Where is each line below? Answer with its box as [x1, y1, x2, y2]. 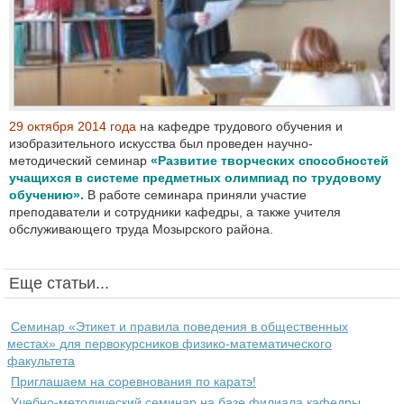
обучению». [9, 187, 87, 202]
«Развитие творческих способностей [151, 152, 389, 168]
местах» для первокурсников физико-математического [7, 335, 332, 351]
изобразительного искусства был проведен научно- [9, 135, 313, 151]
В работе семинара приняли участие [87, 187, 307, 202]
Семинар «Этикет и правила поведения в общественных [11, 318, 348, 334]
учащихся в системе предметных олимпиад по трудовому [9, 170, 381, 185]
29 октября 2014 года [9, 118, 136, 133]
